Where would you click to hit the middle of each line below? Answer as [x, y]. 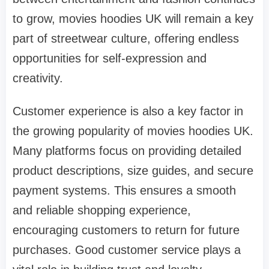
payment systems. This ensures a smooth [124, 190]
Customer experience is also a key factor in [128, 111]
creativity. [38, 78]
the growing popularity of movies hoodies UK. [133, 131]
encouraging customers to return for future [126, 230]
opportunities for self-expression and [110, 58]
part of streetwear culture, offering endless [126, 38]
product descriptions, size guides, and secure [133, 170]
